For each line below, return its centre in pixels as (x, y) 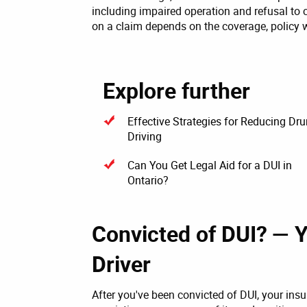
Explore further (176, 90)
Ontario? (148, 180)
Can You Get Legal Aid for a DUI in (210, 165)
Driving (145, 136)
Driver (121, 263)
